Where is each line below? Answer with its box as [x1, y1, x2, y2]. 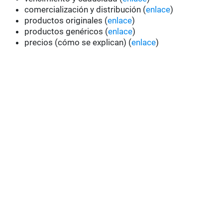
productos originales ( [24, 15, 108, 26]
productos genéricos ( [24, 26, 109, 37]
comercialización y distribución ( [24, 4, 146, 15]
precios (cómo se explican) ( [24, 37, 132, 48]
